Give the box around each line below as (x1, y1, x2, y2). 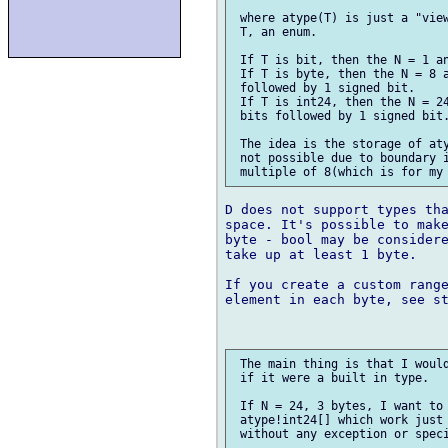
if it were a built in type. (233, 371, 429, 386)
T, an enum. (233, 25, 317, 40)
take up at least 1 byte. (225, 247, 417, 263)
